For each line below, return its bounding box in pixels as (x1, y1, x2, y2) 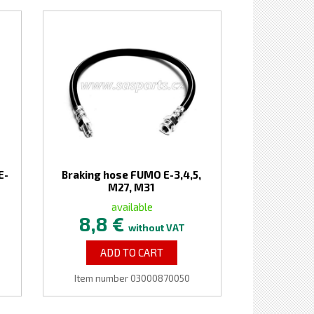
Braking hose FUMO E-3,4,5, (62, 168, 202, 181)
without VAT (128, 222, 185, 233)
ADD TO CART (100, 246, 164, 259)
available (111, 200, 153, 213)
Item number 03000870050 (74, 273, 190, 284)
